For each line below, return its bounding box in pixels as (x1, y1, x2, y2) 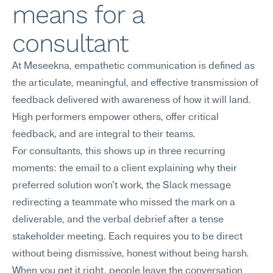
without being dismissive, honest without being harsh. (12, 249, 249, 259)
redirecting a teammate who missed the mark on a (12, 198, 235, 208)
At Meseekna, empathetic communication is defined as (12, 62, 255, 71)
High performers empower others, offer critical (12, 113, 219, 122)
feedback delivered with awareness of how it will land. (12, 96, 251, 105)
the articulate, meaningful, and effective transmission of (12, 79, 258, 88)
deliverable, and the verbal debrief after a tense (12, 215, 224, 225)
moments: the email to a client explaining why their (12, 164, 237, 174)
